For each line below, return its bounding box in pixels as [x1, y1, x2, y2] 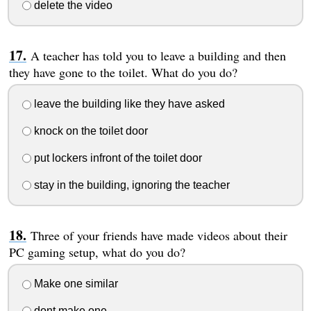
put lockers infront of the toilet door [31, 151, 202, 164]
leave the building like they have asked [31, 98, 225, 110]
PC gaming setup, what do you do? [8, 243, 185, 260]
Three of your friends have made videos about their [30, 226, 287, 244]
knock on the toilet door [31, 125, 148, 137]
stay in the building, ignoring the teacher [31, 178, 230, 191]
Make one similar [31, 278, 118, 290]
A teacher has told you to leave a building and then [30, 47, 286, 64]
